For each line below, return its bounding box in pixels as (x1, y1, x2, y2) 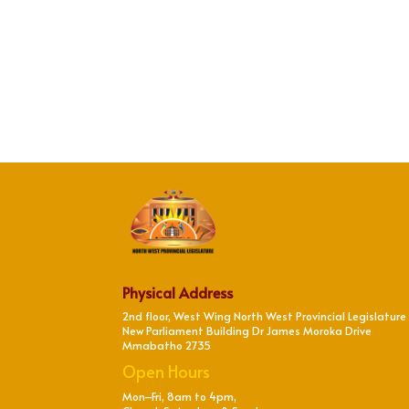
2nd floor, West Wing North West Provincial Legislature (122, 308, 407, 323)
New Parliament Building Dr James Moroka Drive (122, 322, 372, 338)
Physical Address (122, 281, 234, 302)
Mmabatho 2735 (122, 337, 212, 352)
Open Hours (122, 359, 211, 383)
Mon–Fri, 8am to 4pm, (122, 388, 237, 404)
